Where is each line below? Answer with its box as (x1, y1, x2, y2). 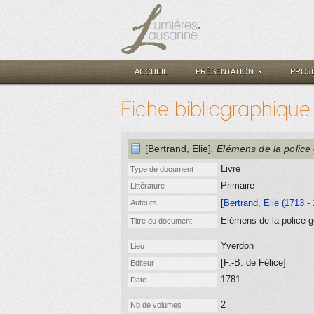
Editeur (130, 259, 154, 267)
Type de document (130, 165, 193, 173)
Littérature (130, 182, 165, 190)
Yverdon (221, 240, 254, 251)
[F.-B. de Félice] (221, 257, 286, 268)
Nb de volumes (130, 301, 182, 309)
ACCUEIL (135, 67, 168, 76)
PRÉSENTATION (196, 67, 254, 76)
